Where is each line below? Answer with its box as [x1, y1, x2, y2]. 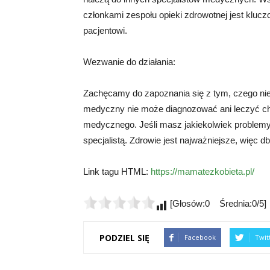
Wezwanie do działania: [83, 57, 175, 67]
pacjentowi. [83, 25, 127, 36]
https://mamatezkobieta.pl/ [151, 166, 254, 177]
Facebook [184, 233, 216, 242]
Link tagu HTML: [83, 166, 151, 177]
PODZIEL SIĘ [99, 231, 149, 243]
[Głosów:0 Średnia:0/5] [168, 198, 266, 209]
